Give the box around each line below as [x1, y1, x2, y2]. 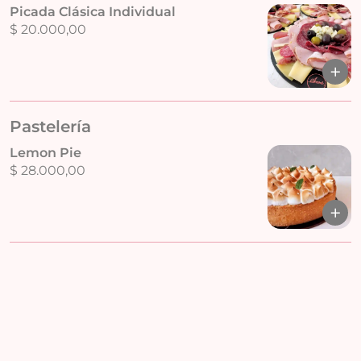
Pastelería [10, 117, 91, 136]
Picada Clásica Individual [10, 4, 176, 19]
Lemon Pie [10, 145, 81, 160]
